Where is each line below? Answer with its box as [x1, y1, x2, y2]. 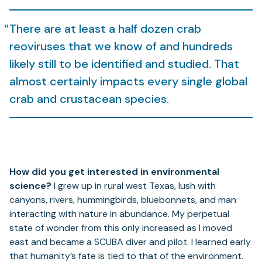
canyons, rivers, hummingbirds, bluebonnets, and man [9, 194, 236, 206]
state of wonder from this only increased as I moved [9, 222, 232, 235]
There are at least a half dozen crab [9, 21, 201, 37]
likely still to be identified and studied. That [9, 56, 239, 72]
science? [9, 180, 51, 192]
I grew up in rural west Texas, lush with [51, 180, 216, 192]
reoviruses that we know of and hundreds [9, 39, 233, 54]
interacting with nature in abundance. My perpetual [9, 208, 229, 220]
